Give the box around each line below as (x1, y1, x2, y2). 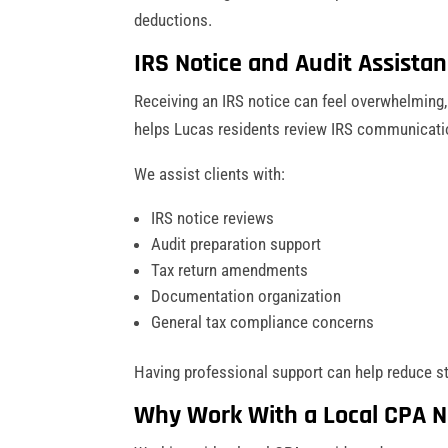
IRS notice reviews (151, 207, 275, 228)
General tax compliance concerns (151, 311, 375, 332)
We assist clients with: (134, 163, 286, 184)
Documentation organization (151, 285, 342, 306)
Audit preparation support (151, 233, 322, 254)
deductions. (134, 9, 213, 30)
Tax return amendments (151, 259, 309, 280)
